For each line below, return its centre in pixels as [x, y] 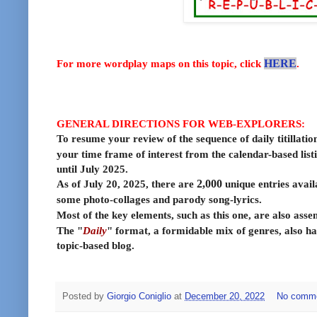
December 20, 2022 [225, 296]
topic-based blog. [96, 246]
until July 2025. [94, 169]
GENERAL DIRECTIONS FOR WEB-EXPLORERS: [182, 124]
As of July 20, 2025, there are [127, 184]
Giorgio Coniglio [139, 296]
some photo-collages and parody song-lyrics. [161, 200]
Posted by [85, 296]
